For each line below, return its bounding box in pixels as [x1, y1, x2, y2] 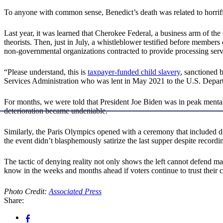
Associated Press [49, 187, 102, 196]
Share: [4, 196, 24, 205]
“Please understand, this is [4, 68, 88, 77]
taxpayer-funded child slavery [88, 68, 180, 77]
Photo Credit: [4, 187, 49, 196]
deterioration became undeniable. [4, 107, 108, 115]
